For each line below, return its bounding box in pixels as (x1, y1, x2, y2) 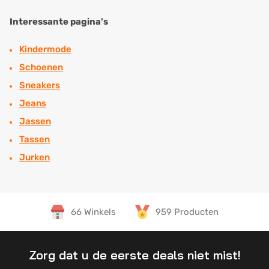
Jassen (19, 116, 51, 127)
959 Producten (156, 206, 219, 217)
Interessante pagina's (10, 16, 108, 27)
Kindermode (19, 44, 71, 55)
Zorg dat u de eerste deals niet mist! (28, 247, 241, 262)
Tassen (19, 134, 50, 145)
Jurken (19, 152, 50, 163)
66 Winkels (71, 206, 116, 217)
